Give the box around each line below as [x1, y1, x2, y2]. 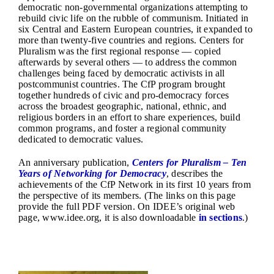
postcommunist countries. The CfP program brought [18, 78, 226, 89]
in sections [198, 212, 243, 223]
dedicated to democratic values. [18, 133, 144, 144]
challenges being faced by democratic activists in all [18, 67, 225, 78]
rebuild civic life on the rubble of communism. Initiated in [18, 12, 249, 23]
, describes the [166, 168, 223, 179]
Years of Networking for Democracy [18, 168, 166, 179]
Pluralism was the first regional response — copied [18, 45, 221, 56]
